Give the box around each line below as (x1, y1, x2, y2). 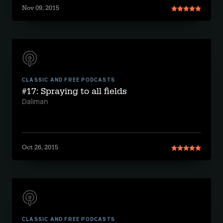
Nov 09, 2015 (22, 4, 59, 12)
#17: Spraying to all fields (22, 86, 127, 97)
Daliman (22, 99, 48, 106)
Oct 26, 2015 (22, 143, 58, 151)
